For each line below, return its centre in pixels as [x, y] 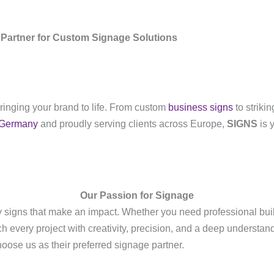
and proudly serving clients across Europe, [132, 124]
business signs [201, 107]
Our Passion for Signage [137, 195]
